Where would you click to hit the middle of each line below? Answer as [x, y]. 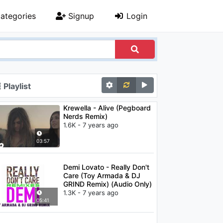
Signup [80, 16]
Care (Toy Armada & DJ [102, 175]
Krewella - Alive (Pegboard [107, 108]
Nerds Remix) [85, 116]
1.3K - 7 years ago [91, 192]
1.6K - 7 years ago [91, 125]
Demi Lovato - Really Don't [106, 167]
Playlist [16, 86]
